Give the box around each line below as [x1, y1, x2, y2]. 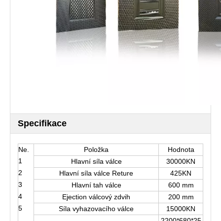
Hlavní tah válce [71, 181, 121, 189]
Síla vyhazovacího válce [59, 205, 134, 213]
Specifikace [18, 118, 67, 128]
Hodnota [167, 146, 194, 153]
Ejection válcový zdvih [62, 193, 130, 201]
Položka [84, 146, 109, 153]
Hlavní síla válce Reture [59, 169, 133, 177]
